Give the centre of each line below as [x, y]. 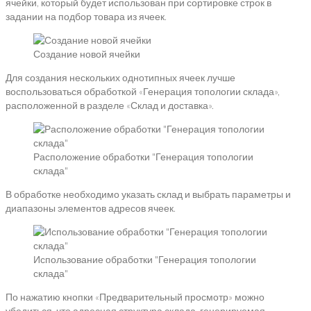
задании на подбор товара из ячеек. [86, 17]
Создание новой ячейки [87, 54]
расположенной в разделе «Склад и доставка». [110, 106]
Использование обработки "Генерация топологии [145, 260]
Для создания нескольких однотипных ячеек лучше [120, 78]
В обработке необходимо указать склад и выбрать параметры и [148, 194]
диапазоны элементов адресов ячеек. [91, 208]
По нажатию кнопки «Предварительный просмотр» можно [135, 297]
